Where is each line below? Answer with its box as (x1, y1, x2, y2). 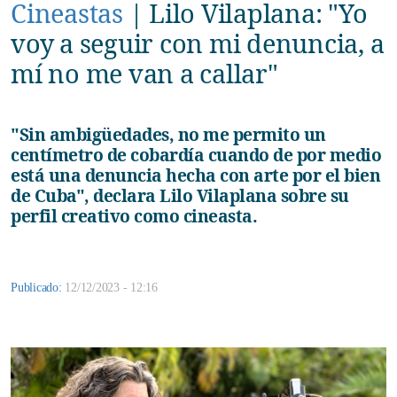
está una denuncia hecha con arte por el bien (11, 162, 380, 187)
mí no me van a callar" (11, 55, 278, 90)
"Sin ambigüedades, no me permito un (11, 121, 28, 146)
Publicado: (11, 280, 66, 294)
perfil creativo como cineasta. (11, 203, 257, 228)
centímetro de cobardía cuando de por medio (11, 142, 381, 167)
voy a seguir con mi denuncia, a (11, 25, 385, 60)
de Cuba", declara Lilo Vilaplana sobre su (11, 183, 349, 207)
